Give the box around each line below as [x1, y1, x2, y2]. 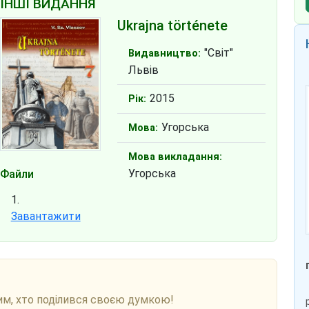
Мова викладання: [128, 151, 223, 163]
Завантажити [10, 209, 81, 223]
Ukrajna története [117, 17, 228, 34]
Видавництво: [128, 48, 201, 60]
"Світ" [204, 46, 234, 60]
